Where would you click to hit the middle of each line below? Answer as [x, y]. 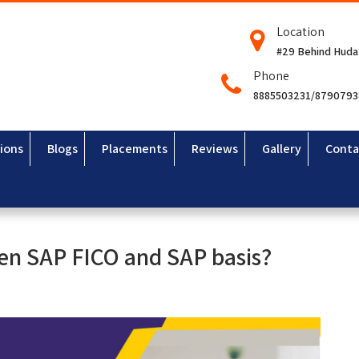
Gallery [282, 149]
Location [301, 32]
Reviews [215, 149]
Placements [135, 149]
